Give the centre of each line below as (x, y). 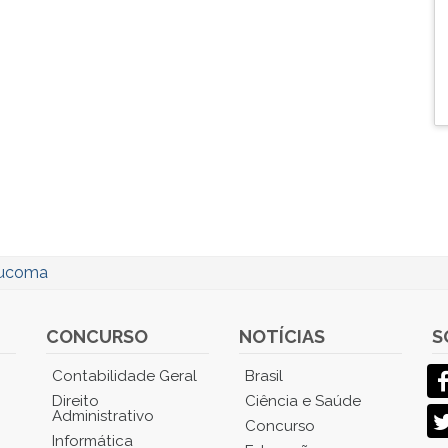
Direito (76, 401)
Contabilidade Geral (125, 376)
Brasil (263, 376)
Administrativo (103, 416)
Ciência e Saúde (302, 401)
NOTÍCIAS (281, 336)
